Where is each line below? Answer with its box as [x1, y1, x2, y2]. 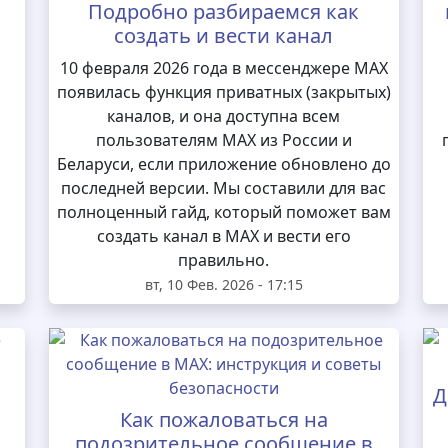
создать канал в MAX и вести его [96, 225, 351, 247]
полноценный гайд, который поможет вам [56, 201, 391, 223]
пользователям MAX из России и [95, 129, 352, 151]
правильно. [178, 249, 270, 271]
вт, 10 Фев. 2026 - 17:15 [144, 275, 303, 294]
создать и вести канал [114, 22, 334, 49]
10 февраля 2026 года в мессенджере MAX [59, 57, 388, 79]
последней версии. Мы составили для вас [61, 177, 387, 199]
